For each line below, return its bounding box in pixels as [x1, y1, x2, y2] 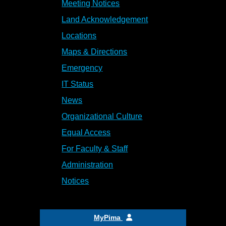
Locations [62, 31, 97, 40]
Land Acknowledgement [62, 15, 148, 24]
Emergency [62, 64, 103, 73]
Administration [62, 160, 114, 169]
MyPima [93, 213, 123, 222]
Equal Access [62, 128, 111, 137]
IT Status [62, 80, 94, 89]
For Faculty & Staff [62, 144, 128, 153]
